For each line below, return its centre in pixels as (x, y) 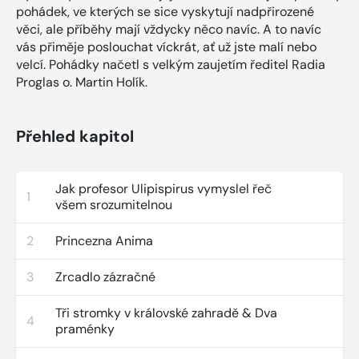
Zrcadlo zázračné (105, 276)
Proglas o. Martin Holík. (82, 82)
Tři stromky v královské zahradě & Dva (166, 313)
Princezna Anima (104, 240)
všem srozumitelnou (114, 204)
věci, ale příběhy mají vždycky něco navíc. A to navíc (169, 29)
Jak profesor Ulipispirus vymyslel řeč (163, 188)
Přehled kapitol (75, 136)
